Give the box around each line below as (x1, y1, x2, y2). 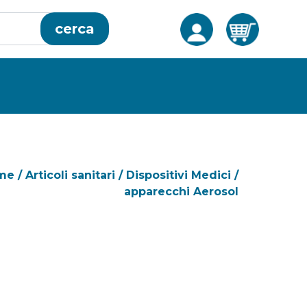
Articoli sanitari (25, 169, 115, 182)
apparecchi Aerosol (124, 185, 238, 198)
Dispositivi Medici (126, 169, 231, 182)
